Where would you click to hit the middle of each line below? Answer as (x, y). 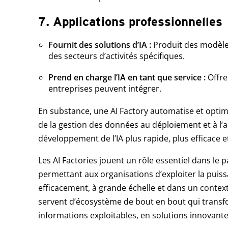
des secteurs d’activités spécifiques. (116, 56)
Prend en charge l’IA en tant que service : (128, 78)
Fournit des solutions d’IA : (101, 45)
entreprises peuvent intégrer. (105, 89)
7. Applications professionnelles (130, 22)
